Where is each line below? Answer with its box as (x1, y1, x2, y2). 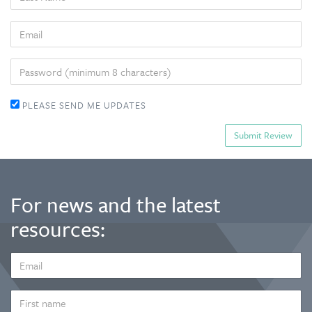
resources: (10, 214, 105, 244)
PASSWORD (10, 59, 63, 74)
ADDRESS (10, 266, 52, 280)
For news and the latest (10, 189, 221, 219)
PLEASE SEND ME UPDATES (19, 97, 146, 112)
